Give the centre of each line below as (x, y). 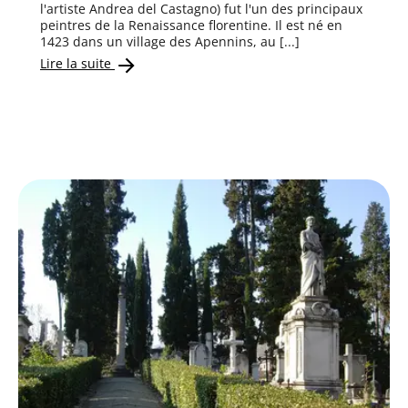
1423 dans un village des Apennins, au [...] (170, 41)
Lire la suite (77, 64)
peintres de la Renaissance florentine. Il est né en (191, 25)
